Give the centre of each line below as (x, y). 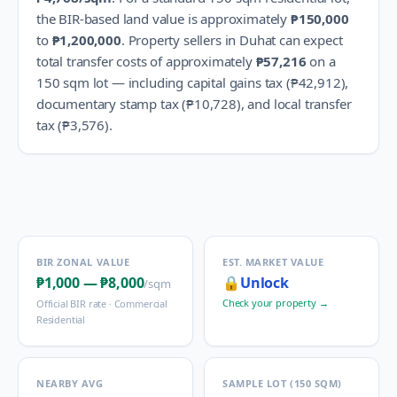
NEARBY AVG (70, 383)
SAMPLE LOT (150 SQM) (282, 383)
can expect (309, 40)
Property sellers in (184, 40)
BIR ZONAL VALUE (83, 262)
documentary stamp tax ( (112, 104)
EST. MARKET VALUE (273, 262)
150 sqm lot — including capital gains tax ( (163, 82)
